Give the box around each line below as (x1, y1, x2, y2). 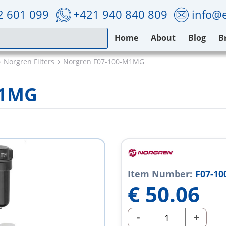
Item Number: (128, 167, 192, 180)
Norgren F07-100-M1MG (63, 56, 144, 66)
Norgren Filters (4, 56, 54, 66)
